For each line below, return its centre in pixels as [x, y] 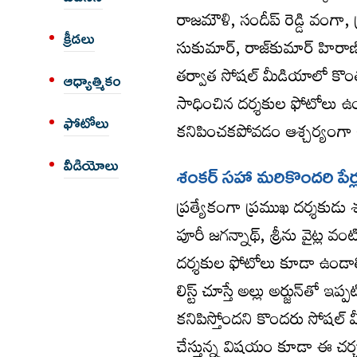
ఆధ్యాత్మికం [92, 81]
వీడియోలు [91, 165]
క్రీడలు [79, 39]
